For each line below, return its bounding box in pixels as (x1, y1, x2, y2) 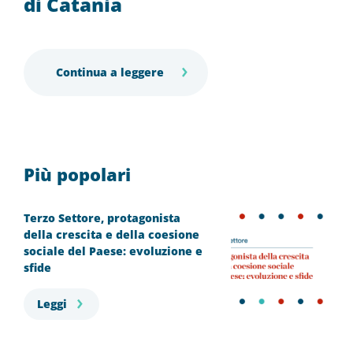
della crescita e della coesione (24, 226, 199, 242)
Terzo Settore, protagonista (24, 210, 180, 225)
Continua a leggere (56, 65, 164, 80)
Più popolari (24, 162, 131, 186)
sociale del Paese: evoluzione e (24, 243, 203, 258)
